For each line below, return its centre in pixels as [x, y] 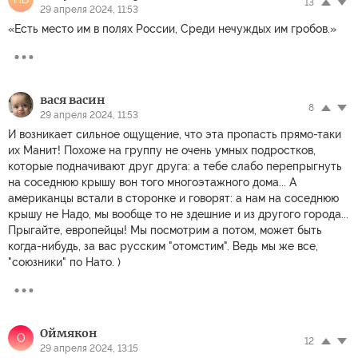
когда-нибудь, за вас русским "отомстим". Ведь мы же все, [163, 246]
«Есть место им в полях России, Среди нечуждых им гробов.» [172, 28]
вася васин [72, 99]
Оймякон [68, 333]
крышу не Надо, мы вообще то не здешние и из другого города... [178, 214]
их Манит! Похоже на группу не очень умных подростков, [162, 150]
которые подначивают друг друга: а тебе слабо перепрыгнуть [175, 166]
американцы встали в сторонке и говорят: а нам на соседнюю [173, 198]
